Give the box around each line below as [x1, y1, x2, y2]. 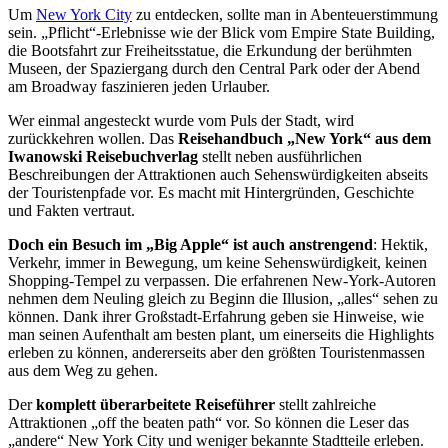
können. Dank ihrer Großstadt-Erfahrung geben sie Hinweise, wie [8, 307, 424, 325]
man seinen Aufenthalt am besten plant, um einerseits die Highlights [8, 325, 434, 343]
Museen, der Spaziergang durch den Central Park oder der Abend [8, 59, 420, 77]
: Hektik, [373, 235, 428, 253]
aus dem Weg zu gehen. [8, 361, 158, 379]
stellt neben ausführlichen [198, 147, 362, 165]
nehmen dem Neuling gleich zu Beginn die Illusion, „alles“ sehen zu [8, 289, 438, 307]
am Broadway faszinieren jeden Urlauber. [8, 77, 270, 95]
